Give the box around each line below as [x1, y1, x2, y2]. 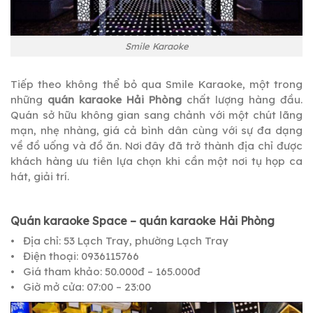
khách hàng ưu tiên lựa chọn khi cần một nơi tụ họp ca [10, 154, 303, 168]
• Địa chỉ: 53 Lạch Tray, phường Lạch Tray [10, 234, 228, 248]
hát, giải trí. [10, 170, 69, 184]
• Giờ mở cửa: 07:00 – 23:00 [10, 280, 151, 294]
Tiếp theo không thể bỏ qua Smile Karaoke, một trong [10, 78, 303, 92]
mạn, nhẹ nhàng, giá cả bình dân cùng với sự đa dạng [10, 124, 303, 138]
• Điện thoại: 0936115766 [10, 249, 139, 263]
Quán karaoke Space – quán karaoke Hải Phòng [10, 214, 275, 228]
